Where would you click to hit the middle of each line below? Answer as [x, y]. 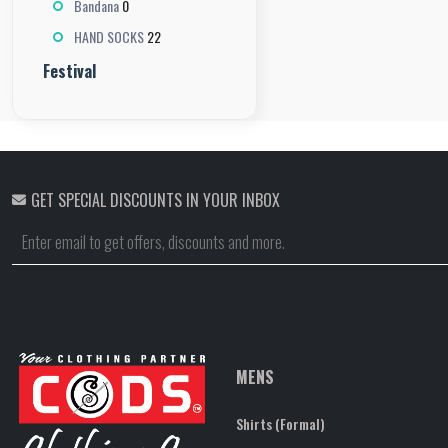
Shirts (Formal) [280, 423]
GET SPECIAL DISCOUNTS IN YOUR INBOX [155, 199]
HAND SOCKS [109, 36]
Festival [69, 70]
